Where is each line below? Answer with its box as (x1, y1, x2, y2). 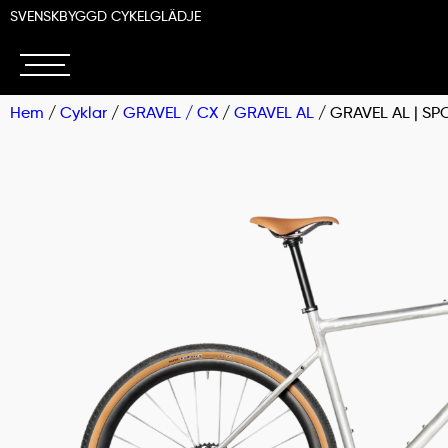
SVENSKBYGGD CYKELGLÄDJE (10, 10, 201, 24)
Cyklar (60, 106, 107, 122)
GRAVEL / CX (123, 106, 218, 122)
